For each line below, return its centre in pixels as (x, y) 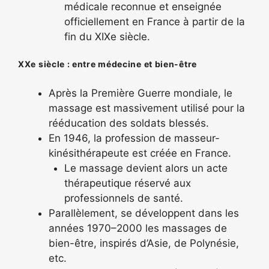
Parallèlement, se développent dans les (144, 213)
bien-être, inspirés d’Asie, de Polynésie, (144, 243)
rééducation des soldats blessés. (129, 123)
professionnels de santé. (123, 198)
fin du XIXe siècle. (107, 36)
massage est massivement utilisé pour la (147, 108)
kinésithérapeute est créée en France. (140, 153)
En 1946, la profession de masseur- (134, 138)
